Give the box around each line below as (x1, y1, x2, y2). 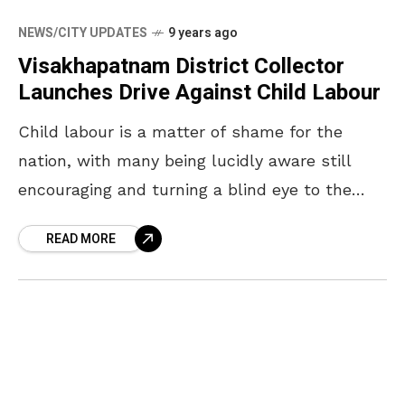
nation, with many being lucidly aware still (18, 150, 352, 170)
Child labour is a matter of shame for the (18, 121, 343, 141)
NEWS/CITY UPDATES (18, 23, 147, 42)
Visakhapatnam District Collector (18, 50, 344, 82)
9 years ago (168, 23, 238, 42)
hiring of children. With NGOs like (18, 208, 279, 228)
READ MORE (46, 229, 116, 249)
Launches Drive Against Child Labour (18, 76, 381, 108)
